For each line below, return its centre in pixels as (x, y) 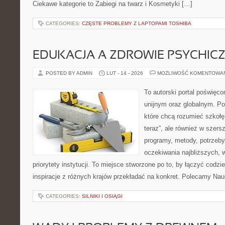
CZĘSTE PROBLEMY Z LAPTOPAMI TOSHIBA (137, 23)
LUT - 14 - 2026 (125, 73)
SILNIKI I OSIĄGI (102, 196)
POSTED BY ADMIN (70, 73)
